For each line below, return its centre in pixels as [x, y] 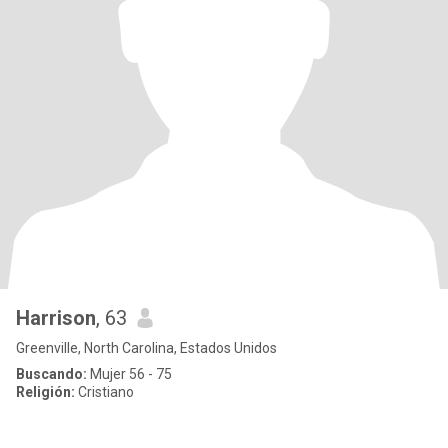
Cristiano [104, 392]
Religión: [45, 392]
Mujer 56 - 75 [129, 374]
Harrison [56, 318]
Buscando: [51, 374]
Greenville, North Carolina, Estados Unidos [146, 348]
